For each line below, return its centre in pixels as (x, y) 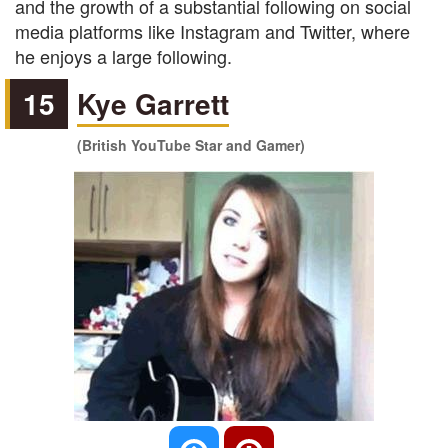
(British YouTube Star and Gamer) (191, 145)
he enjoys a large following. (123, 56)
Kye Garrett (153, 103)
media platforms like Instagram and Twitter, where (212, 31)
